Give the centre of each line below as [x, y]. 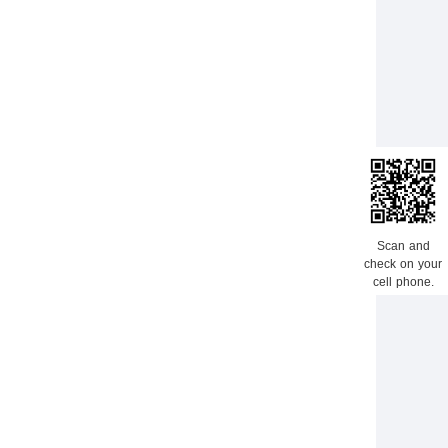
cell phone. [403, 281]
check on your [403, 263]
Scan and [403, 245]
